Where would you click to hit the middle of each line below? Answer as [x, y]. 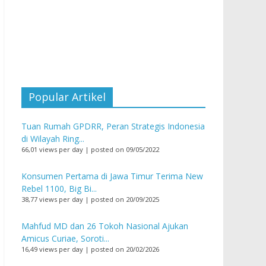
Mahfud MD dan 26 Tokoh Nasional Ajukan [105, 226]
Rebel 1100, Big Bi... [59, 188]
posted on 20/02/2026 [125, 249]
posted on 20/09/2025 [125, 199]
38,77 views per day [52, 199]
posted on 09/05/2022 [125, 149]
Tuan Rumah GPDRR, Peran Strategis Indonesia [113, 126]
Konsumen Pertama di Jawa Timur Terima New [112, 176]
